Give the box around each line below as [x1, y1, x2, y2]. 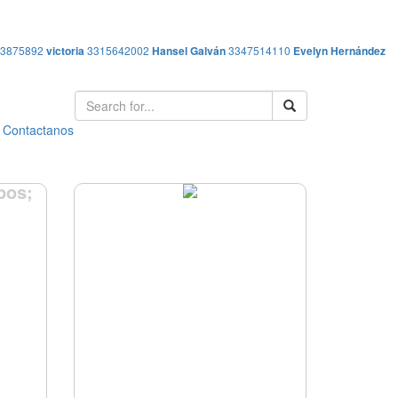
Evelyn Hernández [293, 43, 386, 59]
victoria [46, 43, 84, 59]
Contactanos [3, 121, 74, 139]
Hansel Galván [152, 43, 226, 59]
